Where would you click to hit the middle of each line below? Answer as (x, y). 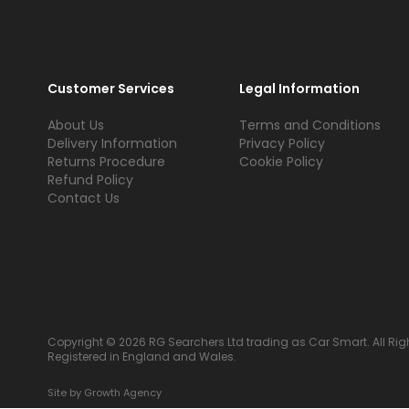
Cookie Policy (281, 162)
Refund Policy (90, 180)
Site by (66, 393)
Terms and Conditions (310, 125)
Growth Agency (123, 393)
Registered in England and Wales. (142, 357)
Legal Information (299, 89)
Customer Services (111, 89)
